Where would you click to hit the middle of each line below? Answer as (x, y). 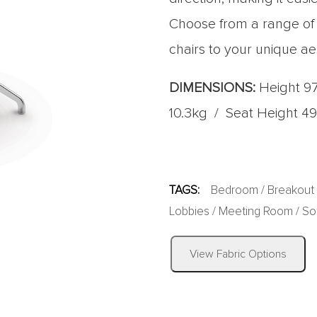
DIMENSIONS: (212, 88)
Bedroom (235, 191)
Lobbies (189, 212)
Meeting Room (256, 212)
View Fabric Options (238, 254)
